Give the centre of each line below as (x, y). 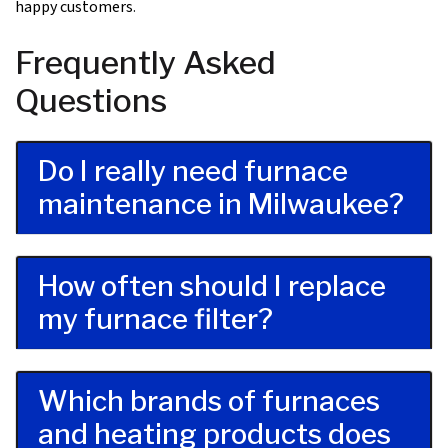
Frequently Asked (145, 63)
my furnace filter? (155, 319)
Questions (91, 101)
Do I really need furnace (193, 171)
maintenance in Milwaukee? (221, 204)
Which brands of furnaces (209, 401)
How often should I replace (212, 286)
